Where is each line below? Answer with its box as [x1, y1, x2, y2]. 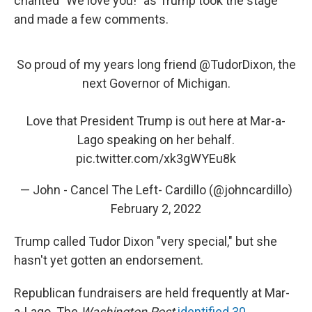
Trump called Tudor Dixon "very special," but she [14, 233, 277, 249]
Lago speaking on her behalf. [77, 132, 235, 147]
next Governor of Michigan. [81, 75, 231, 91]
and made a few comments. [14, 11, 169, 26]
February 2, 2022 [111, 201, 201, 216]
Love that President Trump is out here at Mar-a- [26, 113, 286, 128]
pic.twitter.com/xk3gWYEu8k [76, 150, 236, 166]
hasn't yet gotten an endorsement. [14, 252, 203, 267]
